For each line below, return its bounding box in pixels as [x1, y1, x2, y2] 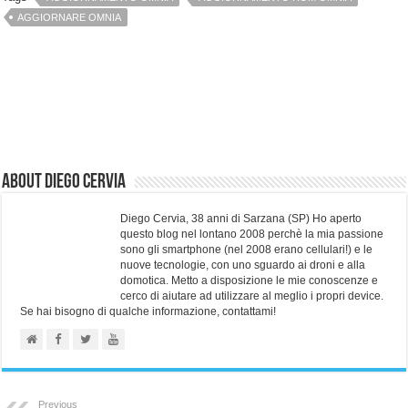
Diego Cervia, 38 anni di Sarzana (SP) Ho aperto [120, 212, 362, 226]
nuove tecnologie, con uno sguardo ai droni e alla [120, 259, 366, 272]
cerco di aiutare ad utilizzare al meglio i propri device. [120, 290, 384, 303]
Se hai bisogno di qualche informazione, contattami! [20, 305, 277, 319]
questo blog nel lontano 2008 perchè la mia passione [120, 228, 384, 241]
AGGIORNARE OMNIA [17, 12, 122, 24]
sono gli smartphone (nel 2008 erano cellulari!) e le [120, 243, 373, 257]
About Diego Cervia [2, 172, 127, 194]
